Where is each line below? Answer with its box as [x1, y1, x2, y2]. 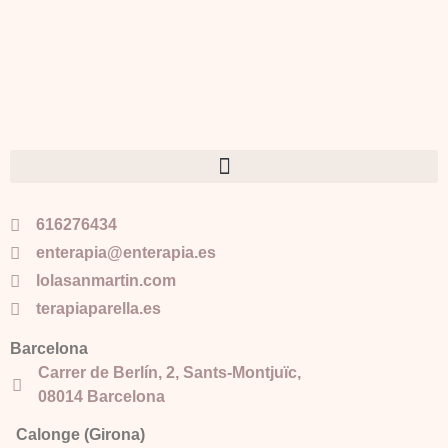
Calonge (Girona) [16, 426, 145, 444]
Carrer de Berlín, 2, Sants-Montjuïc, [38, 364, 302, 382]
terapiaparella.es [36, 300, 162, 318]
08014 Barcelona [38, 388, 166, 406]
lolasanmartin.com [36, 272, 177, 290]
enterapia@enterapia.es [36, 244, 217, 262]
